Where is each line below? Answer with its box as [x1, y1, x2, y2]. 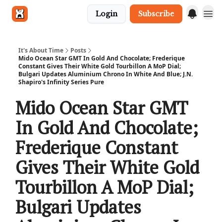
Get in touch [40, 10, 72, 17]
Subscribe [138, 9, 174, 18]
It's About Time [18, 46, 63, 55]
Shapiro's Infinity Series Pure [18, 78, 104, 86]
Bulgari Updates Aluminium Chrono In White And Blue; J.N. [18, 70, 193, 78]
